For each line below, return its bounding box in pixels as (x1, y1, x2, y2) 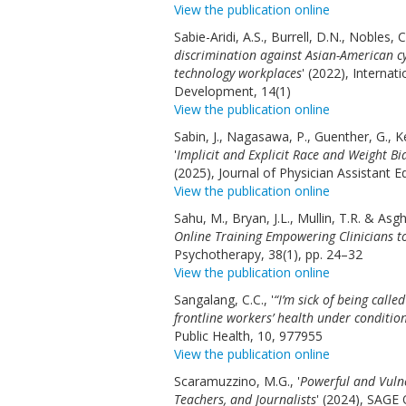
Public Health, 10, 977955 (174, 327, 323, 344)
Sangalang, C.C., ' (174, 291, 274, 308)
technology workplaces (174, 64, 302, 82)
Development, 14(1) (174, 82, 291, 100)
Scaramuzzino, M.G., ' (174, 372, 300, 390)
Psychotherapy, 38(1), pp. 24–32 (174, 246, 362, 263)
